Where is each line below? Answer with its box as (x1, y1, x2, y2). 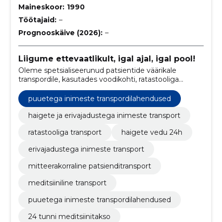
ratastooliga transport (28, 128, 102, 137)
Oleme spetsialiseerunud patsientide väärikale (18, 66, 176, 75)
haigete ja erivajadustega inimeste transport (28, 111, 180, 120)
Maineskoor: (18, 2, 64, 11)
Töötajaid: (18, 15, 56, 24)
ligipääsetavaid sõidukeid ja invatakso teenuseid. (18, 84, 184, 93)
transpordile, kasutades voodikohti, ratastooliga (18, 75, 179, 84)
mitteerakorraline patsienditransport (28, 162, 151, 171)
